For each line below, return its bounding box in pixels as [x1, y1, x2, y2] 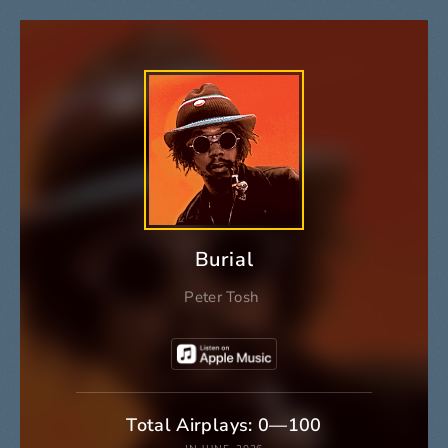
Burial [194, 246, 254, 273]
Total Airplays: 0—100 [126, 413, 322, 438]
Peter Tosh [184, 287, 260, 307]
